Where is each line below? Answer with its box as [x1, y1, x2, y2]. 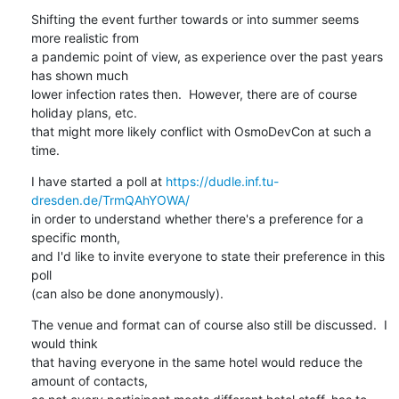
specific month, [30, 229, 120, 245]
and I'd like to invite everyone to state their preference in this [30, 248, 385, 264]
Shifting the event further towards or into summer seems [30, 11, 359, 27]
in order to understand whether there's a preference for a [30, 210, 363, 226]
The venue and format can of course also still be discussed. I [30, 316, 387, 332]
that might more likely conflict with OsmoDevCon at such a [30, 123, 371, 139]
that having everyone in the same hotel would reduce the [30, 354, 362, 370]
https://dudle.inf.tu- [165, 173, 279, 189]
